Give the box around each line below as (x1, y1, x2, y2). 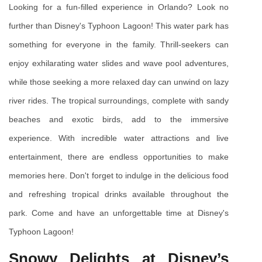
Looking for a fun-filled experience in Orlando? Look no (9, 2, 229, 12)
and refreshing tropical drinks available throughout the (9, 189, 229, 199)
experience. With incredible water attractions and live (9, 133, 229, 143)
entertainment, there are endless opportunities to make (9, 151, 229, 161)
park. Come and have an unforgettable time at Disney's (9, 208, 229, 218)
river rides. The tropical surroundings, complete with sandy (9, 95, 229, 105)
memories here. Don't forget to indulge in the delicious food (9, 170, 229, 180)
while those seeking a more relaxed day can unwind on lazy (9, 77, 229, 87)
